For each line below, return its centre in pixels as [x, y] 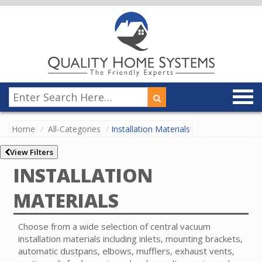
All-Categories [74, 129]
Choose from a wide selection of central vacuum [114, 227]
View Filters [32, 152]
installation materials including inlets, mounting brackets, [130, 239]
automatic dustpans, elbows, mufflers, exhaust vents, [126, 251]
